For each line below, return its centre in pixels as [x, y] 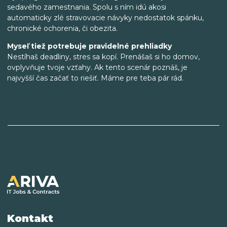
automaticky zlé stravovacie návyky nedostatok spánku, [105, 17]
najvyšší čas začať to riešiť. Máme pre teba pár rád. [95, 78]
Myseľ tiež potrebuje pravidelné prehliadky [89, 46]
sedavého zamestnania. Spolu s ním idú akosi [87, 7]
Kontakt [30, 219]
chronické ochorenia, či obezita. [62, 28]
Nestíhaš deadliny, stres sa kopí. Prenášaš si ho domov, [103, 56]
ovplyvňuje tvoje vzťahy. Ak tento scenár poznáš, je [97, 67]
